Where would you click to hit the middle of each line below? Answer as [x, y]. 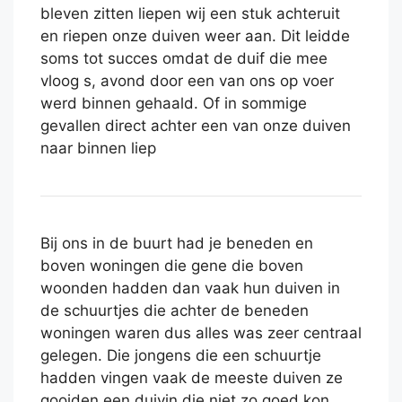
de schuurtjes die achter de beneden [175, 311]
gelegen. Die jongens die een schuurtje [181, 356]
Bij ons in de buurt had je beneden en [177, 244]
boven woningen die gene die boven [172, 266]
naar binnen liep [98, 149]
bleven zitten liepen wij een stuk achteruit [190, 14]
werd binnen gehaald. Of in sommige [174, 104]
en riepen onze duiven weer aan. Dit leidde [195, 36]
